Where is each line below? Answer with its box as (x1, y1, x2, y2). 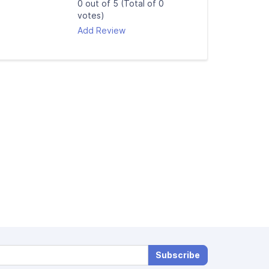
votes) (77, 10, 104, 20)
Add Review (77, 25, 125, 35)
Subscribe (155, 250, 200, 260)
